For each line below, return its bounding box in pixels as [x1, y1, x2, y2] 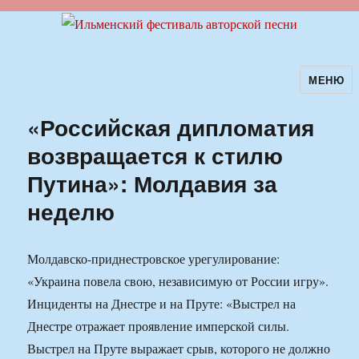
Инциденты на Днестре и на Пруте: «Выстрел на [27, 295, 296, 313]
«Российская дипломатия [27, 111, 315, 144]
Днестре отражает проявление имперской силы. [27, 317, 290, 335]
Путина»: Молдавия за [27, 167, 278, 200]
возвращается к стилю [27, 139, 284, 172]
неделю [27, 195, 115, 228]
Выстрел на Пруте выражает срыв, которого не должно [27, 340, 331, 357]
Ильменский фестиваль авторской [6, 77, 328, 104]
